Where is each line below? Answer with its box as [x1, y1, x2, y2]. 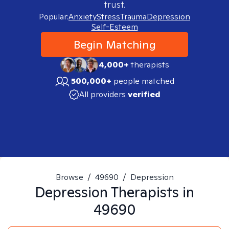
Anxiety [68, 11, 97, 22]
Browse [55, 172, 83, 182]
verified [127, 89, 161, 100]
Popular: [39, 11, 68, 22]
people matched [113, 76, 174, 86]
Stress [97, 11, 120, 22]
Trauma [120, 11, 147, 22]
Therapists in [108, 182, 194, 201]
